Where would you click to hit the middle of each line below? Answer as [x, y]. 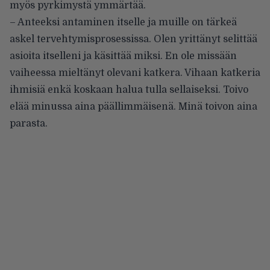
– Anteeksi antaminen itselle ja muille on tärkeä [123, 23]
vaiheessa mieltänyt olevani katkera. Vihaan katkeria [135, 73]
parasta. [29, 124]
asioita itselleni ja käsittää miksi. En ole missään [123, 56]
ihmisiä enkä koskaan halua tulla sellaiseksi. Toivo [129, 90]
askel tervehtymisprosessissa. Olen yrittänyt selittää [133, 39]
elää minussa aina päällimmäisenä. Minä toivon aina [133, 107]
